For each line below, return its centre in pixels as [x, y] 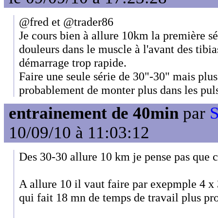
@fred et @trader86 [66, 21]
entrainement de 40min [94, 113]
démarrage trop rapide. [73, 62]
